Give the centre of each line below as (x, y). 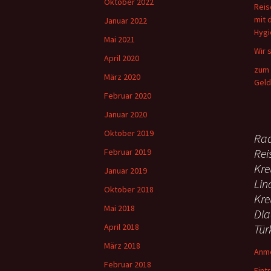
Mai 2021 (119, 39)
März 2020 (122, 77)
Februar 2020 (128, 96)
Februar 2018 (128, 264)
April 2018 (122, 227)
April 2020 (122, 58)
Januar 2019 (126, 171)
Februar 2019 (128, 152)
